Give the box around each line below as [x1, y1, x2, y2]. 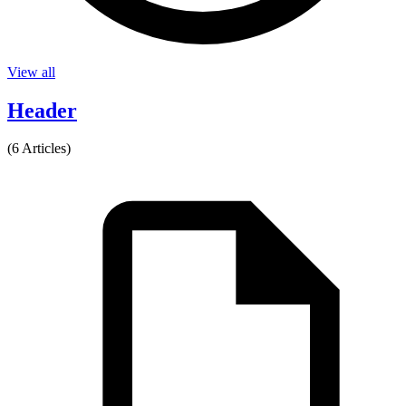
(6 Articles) [7, 140, 71, 157]
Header [7, 98, 77, 122]
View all [7, 63, 55, 80]
